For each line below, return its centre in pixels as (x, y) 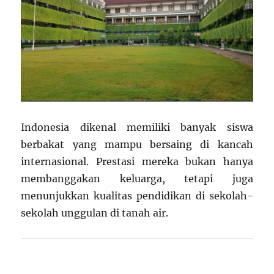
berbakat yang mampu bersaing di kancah (137, 145)
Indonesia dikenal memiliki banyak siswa (137, 128)
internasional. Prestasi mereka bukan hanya (137, 162)
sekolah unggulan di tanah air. (95, 213)
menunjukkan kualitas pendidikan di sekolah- (137, 196)
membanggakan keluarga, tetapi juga (137, 179)
